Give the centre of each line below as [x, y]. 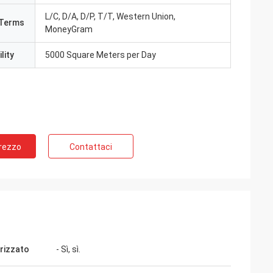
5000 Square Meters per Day [101, 55]
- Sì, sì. [68, 249]
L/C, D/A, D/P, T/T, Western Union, [110, 16]
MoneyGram [69, 29]
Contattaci [91, 147]
